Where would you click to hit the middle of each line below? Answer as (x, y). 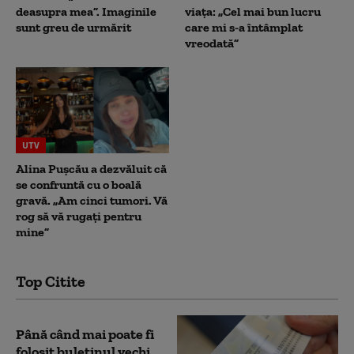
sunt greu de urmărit (73, 27)
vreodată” (212, 43)
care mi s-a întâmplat (244, 27)
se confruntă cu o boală (79, 184)
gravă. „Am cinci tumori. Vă (92, 200)
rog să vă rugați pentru (79, 216)
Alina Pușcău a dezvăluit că (91, 168)
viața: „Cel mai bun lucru (253, 11)
